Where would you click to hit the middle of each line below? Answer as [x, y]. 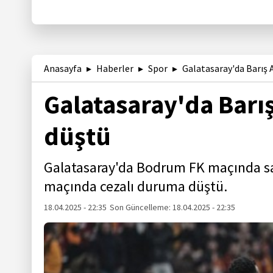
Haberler [115, 68]
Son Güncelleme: [141, 207]
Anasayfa [63, 68]
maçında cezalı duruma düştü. [136, 186]
